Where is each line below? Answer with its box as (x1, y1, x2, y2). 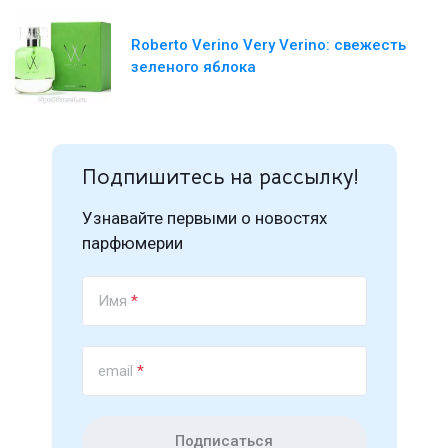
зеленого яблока (131, 58, 256, 77)
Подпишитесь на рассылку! (81, 164, 359, 191)
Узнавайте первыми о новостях (81, 208, 327, 229)
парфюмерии (81, 233, 183, 254)
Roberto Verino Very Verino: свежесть (131, 36, 406, 55)
